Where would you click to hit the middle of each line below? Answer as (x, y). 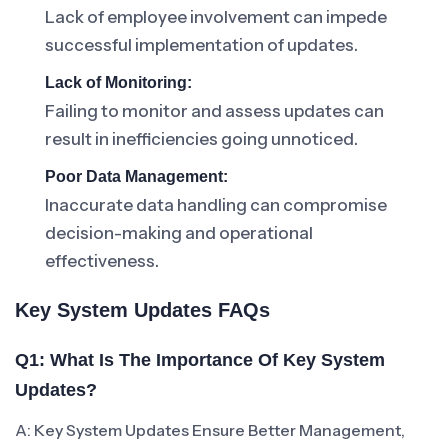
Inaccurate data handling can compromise (216, 205)
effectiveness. (102, 261)
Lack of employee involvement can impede (216, 17)
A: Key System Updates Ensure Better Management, (210, 430)
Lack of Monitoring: (118, 82)
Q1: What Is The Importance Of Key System (200, 360)
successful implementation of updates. (201, 45)
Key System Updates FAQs (142, 310)
